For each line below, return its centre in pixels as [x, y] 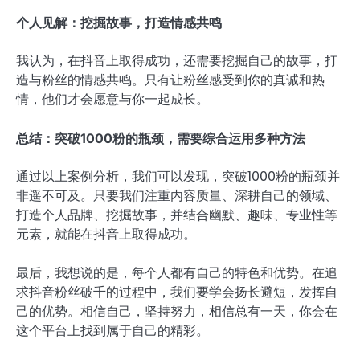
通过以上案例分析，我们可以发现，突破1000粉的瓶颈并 [178, 177]
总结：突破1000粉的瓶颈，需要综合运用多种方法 [161, 139]
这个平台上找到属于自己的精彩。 [112, 331]
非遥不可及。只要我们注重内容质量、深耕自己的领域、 [177, 196]
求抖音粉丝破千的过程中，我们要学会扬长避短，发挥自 [177, 292]
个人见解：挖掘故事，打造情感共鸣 [119, 22]
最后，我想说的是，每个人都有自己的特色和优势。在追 [177, 273]
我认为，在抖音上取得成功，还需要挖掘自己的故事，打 [177, 61]
